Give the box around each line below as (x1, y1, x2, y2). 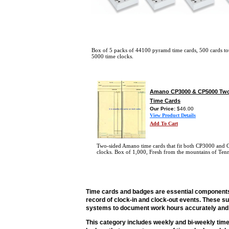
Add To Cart (150, 121, 178, 126)
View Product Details (150, 112, 196, 118)
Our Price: (150, 106, 177, 111)
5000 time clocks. (91, 53, 133, 59)
